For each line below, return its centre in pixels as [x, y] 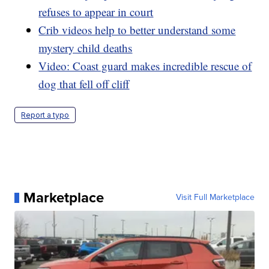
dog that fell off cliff [84, 84]
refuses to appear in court [96, 12]
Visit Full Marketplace [215, 198]
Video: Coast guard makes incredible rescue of [145, 66]
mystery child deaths [86, 48]
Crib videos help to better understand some [137, 30]
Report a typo [45, 115]
